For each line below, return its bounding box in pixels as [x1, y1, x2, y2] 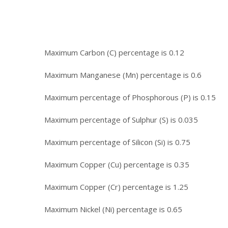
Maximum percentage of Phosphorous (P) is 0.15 [44, 92, 216, 102]
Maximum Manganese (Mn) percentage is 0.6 [44, 69, 202, 80]
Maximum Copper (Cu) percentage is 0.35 [44, 159, 189, 169]
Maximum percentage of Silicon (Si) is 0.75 [44, 136, 190, 147]
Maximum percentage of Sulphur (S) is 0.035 [44, 114, 198, 125]
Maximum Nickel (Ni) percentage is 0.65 [44, 204, 182, 214]
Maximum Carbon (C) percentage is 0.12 [44, 47, 184, 58]
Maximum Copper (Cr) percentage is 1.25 [44, 181, 188, 192]
